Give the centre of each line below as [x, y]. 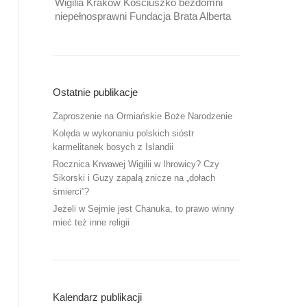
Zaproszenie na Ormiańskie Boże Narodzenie [143, 116]
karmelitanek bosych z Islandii [113, 147]
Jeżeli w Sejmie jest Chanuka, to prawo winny [144, 209]
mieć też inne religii [91, 222]
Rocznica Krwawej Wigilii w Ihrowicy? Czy [136, 164]
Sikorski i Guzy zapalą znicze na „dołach [134, 178]
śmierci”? [71, 192]
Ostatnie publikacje [95, 92]
